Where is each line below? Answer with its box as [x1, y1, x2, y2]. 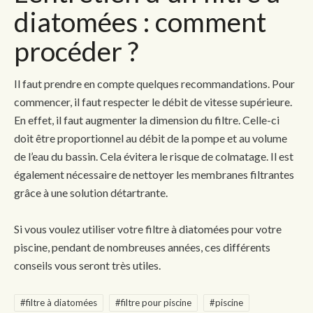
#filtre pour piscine [115, 296, 191, 308]
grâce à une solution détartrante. [14, 185, 168, 199]
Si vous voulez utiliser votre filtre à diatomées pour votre [14, 221, 282, 235]
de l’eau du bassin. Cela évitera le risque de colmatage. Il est [14, 149, 293, 163]
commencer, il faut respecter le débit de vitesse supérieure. [14, 94, 292, 108]
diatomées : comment [14, 5, 266, 38]
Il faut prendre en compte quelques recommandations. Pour [14, 76, 295, 90]
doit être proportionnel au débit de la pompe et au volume [14, 131, 287, 145]
